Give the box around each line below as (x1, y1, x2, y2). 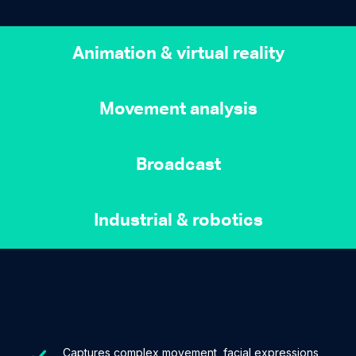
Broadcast (135, 156, 221, 174)
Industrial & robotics (93, 211, 263, 230)
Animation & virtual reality (72, 44, 284, 63)
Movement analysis (99, 100, 257, 118)
